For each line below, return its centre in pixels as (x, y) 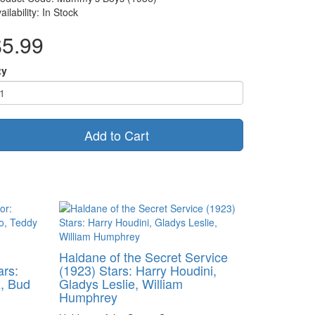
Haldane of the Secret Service (143, 257)
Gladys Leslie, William (121, 283)
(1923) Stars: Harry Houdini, (137, 270)
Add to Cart (117, 135)
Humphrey (88, 297)
